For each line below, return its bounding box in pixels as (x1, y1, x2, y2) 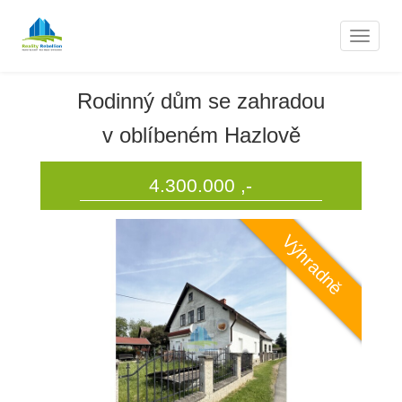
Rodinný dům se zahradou (77, 89, 325, 113)
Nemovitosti (27, 26, 196, 63)
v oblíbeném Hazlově (101, 123, 301, 147)
